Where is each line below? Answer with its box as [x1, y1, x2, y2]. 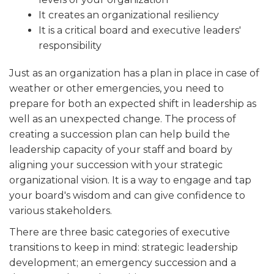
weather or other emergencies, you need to [9, 82, 224, 94]
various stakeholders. [9, 204, 112, 217]
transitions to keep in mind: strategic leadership [9, 241, 238, 253]
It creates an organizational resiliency [39, 9, 219, 21]
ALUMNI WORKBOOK [9, 6, 87, 16]
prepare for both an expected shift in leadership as [9, 97, 256, 109]
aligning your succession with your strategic [9, 158, 223, 171]
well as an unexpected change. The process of [9, 113, 236, 125]
